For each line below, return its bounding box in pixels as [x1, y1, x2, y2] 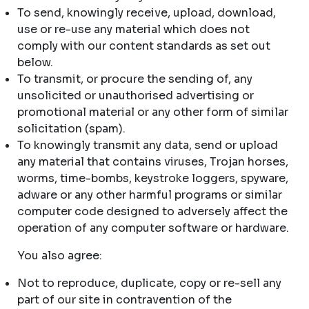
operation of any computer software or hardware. [17, 221, 289, 235]
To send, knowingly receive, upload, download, [17, 6, 276, 20]
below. [17, 55, 56, 70]
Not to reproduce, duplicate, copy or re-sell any [17, 276, 281, 290]
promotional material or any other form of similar [17, 105, 288, 119]
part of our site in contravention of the [17, 292, 232, 307]
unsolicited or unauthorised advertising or [17, 88, 254, 103]
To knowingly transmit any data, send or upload [17, 138, 278, 152]
